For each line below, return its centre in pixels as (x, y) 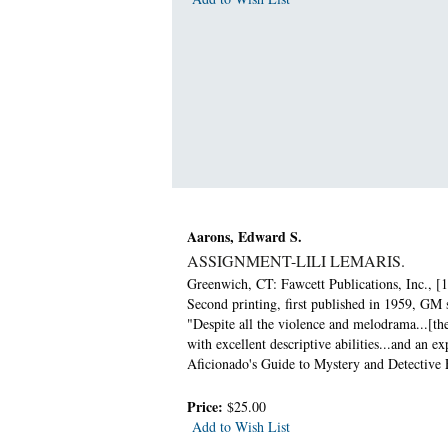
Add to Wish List (241, 426)
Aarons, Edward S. (244, 236)
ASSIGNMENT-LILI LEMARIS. (296, 260)
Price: (207, 406)
